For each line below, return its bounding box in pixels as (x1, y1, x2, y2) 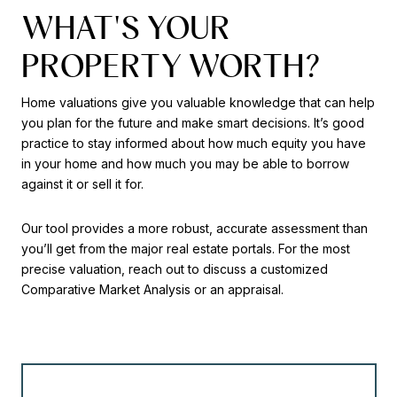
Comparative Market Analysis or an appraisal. (21, 281, 284, 297)
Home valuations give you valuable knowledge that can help (21, 95, 375, 110)
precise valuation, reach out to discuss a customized (21, 261, 328, 276)
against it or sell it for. (21, 176, 147, 191)
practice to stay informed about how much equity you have (21, 136, 366, 151)
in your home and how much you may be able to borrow (21, 156, 349, 171)
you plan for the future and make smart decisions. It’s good (21, 115, 364, 130)
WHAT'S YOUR (21, 8, 230, 47)
